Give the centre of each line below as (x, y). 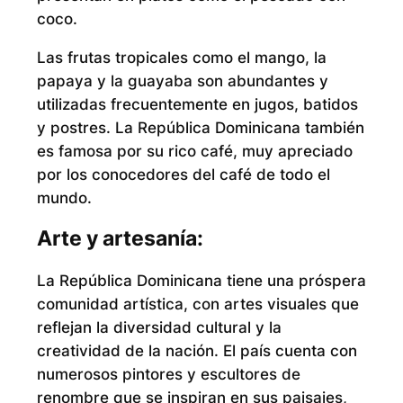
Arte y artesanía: (120, 239)
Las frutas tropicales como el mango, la (181, 58)
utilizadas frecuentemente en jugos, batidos (197, 105)
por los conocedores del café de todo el (183, 175)
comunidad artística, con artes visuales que (197, 304)
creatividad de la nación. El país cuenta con (197, 350)
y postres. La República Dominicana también (200, 128)
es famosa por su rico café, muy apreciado (194, 152)
